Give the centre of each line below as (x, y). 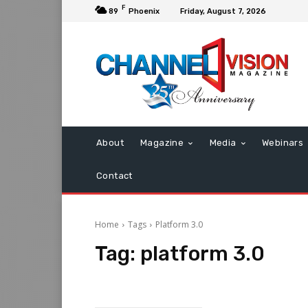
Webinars (283, 143)
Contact (114, 176)
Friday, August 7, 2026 (223, 11)
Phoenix (144, 11)
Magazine (162, 143)
